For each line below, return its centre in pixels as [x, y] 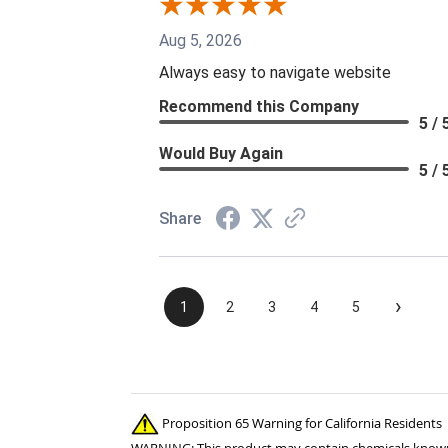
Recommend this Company [259, 106]
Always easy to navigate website [275, 72]
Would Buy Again [221, 153]
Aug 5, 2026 [200, 40]
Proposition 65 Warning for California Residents [300, 422]
